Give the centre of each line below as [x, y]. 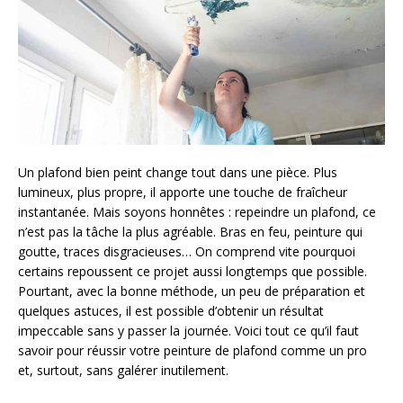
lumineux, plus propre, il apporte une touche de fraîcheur [183, 193]
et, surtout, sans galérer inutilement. [123, 371]
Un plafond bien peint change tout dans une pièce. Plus [178, 173]
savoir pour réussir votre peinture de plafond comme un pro [193, 351]
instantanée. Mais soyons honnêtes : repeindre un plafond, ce [197, 212]
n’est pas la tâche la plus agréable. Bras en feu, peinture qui [190, 232]
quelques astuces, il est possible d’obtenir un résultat [171, 311]
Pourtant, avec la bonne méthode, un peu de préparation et [192, 291]
